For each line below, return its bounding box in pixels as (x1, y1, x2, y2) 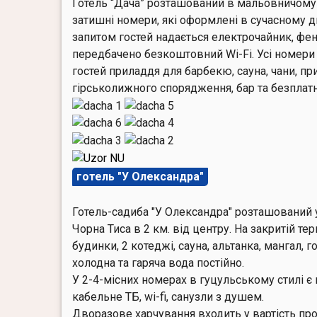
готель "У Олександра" (76, 169, 204, 183)
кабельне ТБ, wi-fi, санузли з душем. (72, 289, 264, 304)
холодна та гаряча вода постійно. (72, 255, 244, 270)
